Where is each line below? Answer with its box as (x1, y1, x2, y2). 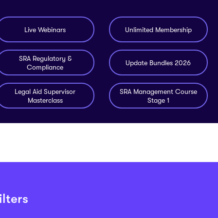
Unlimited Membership (125, 25, 192, 34)
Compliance (27, 63, 64, 71)
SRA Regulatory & (18, 54, 72, 62)
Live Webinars (24, 25, 66, 34)
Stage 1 (147, 96, 169, 104)
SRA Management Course (119, 87, 197, 95)
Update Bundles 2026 (126, 58, 191, 67)
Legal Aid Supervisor (15, 87, 76, 95)
